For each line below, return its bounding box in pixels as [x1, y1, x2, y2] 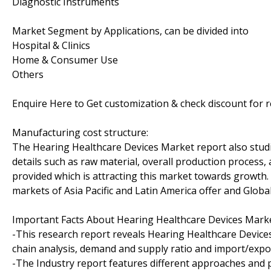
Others [12, 67, 44, 81]
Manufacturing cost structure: [12, 125, 148, 139]
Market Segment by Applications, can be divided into [12, 24, 249, 38]
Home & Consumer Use [12, 53, 118, 67]
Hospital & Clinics [12, 38, 90, 52]
